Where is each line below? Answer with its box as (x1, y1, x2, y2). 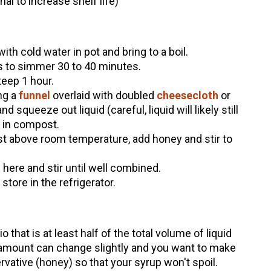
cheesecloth (156, 89, 218, 102)
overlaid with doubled (50, 89, 157, 102)
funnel (18, 89, 50, 102)
